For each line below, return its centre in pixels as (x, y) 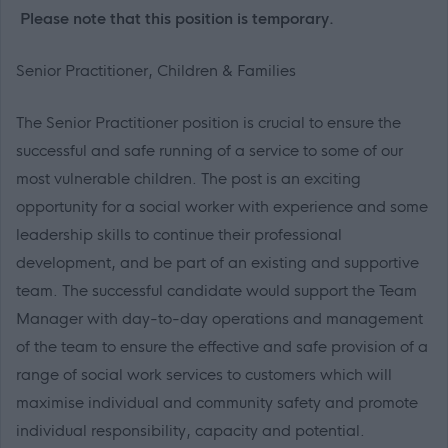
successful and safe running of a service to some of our (209, 151)
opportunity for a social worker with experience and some (222, 207)
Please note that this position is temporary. (175, 19)
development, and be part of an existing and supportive (217, 263)
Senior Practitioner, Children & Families (156, 71)
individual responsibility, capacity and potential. (190, 431)
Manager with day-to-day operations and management (219, 319)
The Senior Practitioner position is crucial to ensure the (208, 123)
